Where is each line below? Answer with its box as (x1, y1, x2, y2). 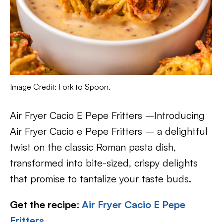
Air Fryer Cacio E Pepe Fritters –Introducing (10, 109, 205, 121)
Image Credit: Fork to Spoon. (10, 81, 111, 92)
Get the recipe (10, 198, 76, 211)
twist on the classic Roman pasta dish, (10, 140, 176, 153)
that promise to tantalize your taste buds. (10, 172, 191, 185)
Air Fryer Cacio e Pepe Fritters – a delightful (10, 124, 208, 137)
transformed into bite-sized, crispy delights (10, 156, 198, 169)
